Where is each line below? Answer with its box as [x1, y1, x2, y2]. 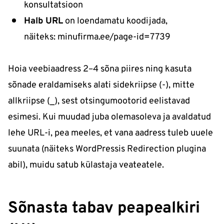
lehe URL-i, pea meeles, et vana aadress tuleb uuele [8, 127, 213, 139]
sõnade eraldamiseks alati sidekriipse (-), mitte [8, 79, 194, 91]
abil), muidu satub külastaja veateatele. [8, 159, 164, 171]
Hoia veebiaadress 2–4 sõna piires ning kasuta [8, 63, 191, 75]
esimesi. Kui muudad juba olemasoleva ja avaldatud [8, 111, 211, 123]
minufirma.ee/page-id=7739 [57, 31, 170, 43]
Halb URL [24, 15, 63, 27]
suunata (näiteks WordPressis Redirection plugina [8, 143, 206, 155]
